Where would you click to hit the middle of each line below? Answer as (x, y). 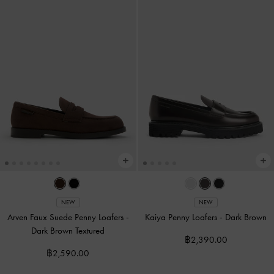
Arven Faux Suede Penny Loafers (66, 217)
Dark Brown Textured (68, 230)
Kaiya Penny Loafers (183, 217)
